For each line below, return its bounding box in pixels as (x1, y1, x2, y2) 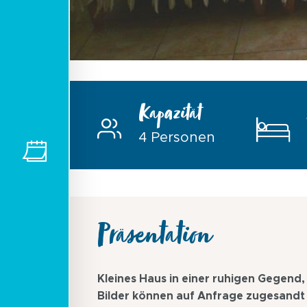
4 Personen (138, 131, 215, 145)
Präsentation (97, 224, 210, 258)
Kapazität (138, 106, 201, 130)
